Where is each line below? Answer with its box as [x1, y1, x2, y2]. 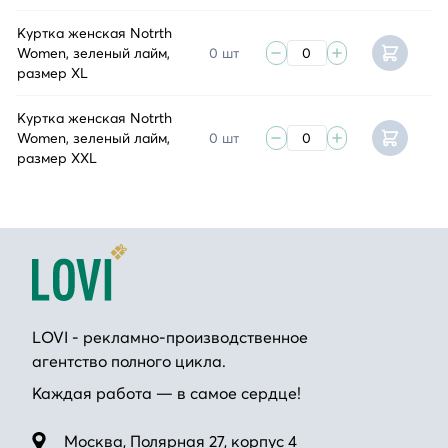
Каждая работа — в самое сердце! [32, 383, 301, 403]
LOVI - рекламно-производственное [32, 327, 308, 347]
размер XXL [17, 148, 97, 167]
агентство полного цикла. [32, 351, 226, 371]
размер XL [17, 63, 88, 82]
